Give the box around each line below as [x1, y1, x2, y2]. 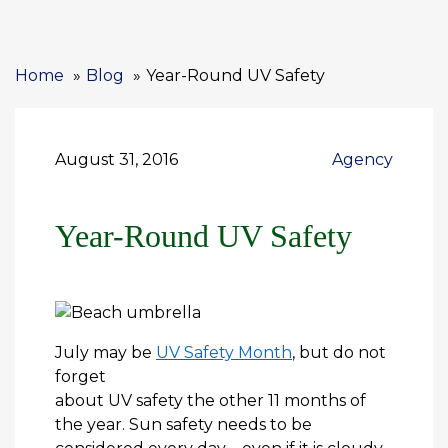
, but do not [292, 342, 386, 362]
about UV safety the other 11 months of [55, 390, 366, 410]
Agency [332, 149, 393, 169]
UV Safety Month [156, 342, 292, 362]
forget [55, 366, 106, 386]
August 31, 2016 [55, 149, 178, 169]
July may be [55, 342, 156, 362]
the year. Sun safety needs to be [55, 414, 312, 434]
